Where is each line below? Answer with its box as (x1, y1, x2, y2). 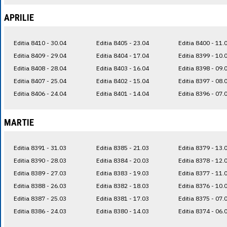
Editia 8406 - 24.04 (14, 89, 67, 97)
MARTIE (4, 117, 34, 128)
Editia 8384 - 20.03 (96, 156, 149, 164)
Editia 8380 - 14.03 (96, 207, 149, 215)
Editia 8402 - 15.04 (96, 77, 149, 85)
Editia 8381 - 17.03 (96, 194, 149, 202)
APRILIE (4, 12, 34, 23)
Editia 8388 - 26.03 (14, 181, 67, 190)
